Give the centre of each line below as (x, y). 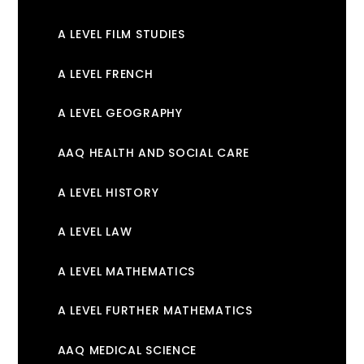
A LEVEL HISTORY (108, 192)
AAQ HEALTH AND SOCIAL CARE (153, 152)
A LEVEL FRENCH (105, 74)
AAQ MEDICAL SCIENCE (127, 350)
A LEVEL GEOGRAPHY (120, 113)
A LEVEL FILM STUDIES (121, 35)
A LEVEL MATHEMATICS (126, 271)
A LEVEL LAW (95, 232)
